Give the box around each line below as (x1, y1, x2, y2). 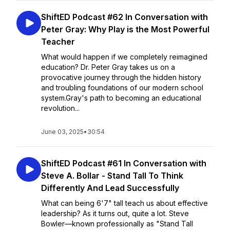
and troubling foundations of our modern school (41, 83, 203, 92)
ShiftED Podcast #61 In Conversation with (41, 158, 206, 168)
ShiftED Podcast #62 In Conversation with (41, 12, 208, 22)
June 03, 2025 (41, 128, 84, 136)
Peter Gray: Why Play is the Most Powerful (41, 24, 209, 34)
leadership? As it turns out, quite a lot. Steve (41, 209, 189, 218)
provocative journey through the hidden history (41, 73, 201, 82)
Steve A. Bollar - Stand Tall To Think (41, 170, 183, 181)
